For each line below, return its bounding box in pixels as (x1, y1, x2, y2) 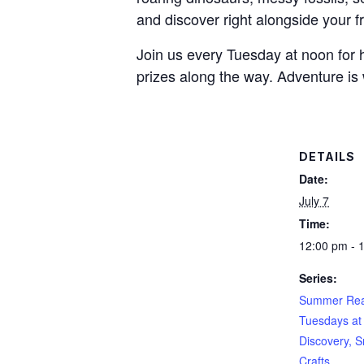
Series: (299, 269, 337, 286)
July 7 (299, 192, 329, 209)
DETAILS (299, 149, 355, 163)
